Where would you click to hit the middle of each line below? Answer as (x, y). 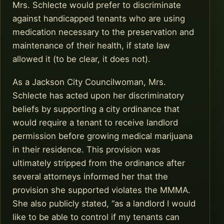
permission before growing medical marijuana (102, 136)
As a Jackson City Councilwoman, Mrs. (89, 82)
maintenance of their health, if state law (91, 46)
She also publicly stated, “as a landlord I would (104, 203)
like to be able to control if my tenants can (96, 217)
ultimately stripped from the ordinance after (99, 163)
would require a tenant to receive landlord (95, 122)
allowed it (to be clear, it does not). (81, 59)
